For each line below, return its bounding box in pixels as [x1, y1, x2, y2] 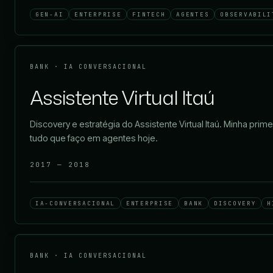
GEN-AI [35, 10, 64, 19]
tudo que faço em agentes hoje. [30, 133, 158, 144]
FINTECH [132, 10, 166, 19]
